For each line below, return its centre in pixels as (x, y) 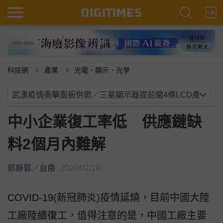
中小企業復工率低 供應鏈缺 (105, 122)
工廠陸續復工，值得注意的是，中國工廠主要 (107, 216)
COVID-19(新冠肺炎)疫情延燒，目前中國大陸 (109, 198)
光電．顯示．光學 (102, 70)
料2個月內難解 (56, 144)
